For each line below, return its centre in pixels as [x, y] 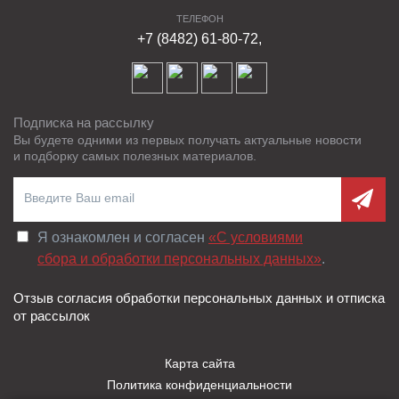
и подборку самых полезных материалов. [135, 155]
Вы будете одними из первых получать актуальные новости [187, 139]
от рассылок [52, 315]
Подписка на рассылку [84, 122]
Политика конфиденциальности [199, 384]
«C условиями [256, 237]
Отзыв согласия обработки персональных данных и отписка [199, 297]
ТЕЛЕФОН [199, 18]
